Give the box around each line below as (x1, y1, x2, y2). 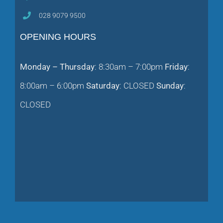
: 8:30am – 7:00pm (95, 62, 165, 72)
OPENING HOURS (20, 32, 96, 42)
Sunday (156, 81, 184, 91)
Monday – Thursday (20, 62, 95, 72)
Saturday (86, 81, 119, 91)
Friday (165, 62, 188, 72)
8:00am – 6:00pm (20, 81, 86, 91)
